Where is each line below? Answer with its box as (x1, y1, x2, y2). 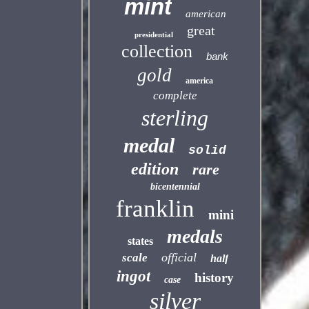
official (161, 250, 197, 264)
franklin (116, 195, 195, 222)
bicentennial (150, 181, 200, 192)
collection (121, 41, 193, 61)
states (127, 235, 153, 247)
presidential (134, 30, 174, 39)
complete (152, 89, 197, 102)
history (194, 270, 234, 285)
